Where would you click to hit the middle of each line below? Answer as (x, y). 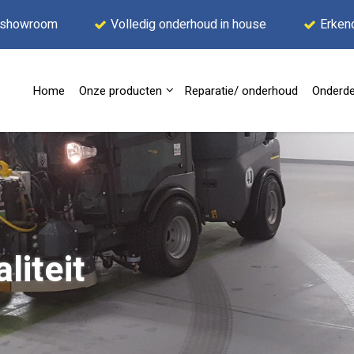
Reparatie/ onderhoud (241, 91)
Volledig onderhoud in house (189, 24)
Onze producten (121, 91)
